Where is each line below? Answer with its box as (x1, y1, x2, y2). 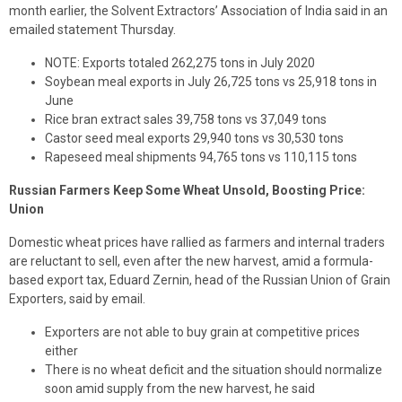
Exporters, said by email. (9, 292, 145, 306)
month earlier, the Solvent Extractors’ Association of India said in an (9, 4, 388, 18)
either (45, 344, 78, 358)
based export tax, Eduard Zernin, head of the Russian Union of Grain (9, 273, 390, 287)
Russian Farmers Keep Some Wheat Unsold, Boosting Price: (9, 183, 365, 197)
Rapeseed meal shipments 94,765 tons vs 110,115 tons (45, 150, 357, 164)
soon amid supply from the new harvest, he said (45, 381, 315, 396)
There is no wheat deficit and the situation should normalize (45, 363, 382, 377)
